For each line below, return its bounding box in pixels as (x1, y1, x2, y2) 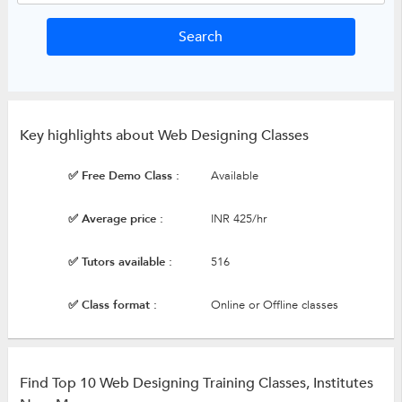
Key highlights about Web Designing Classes (19, 126, 309, 146)
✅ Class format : (67, 297, 157, 314)
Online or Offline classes (210, 297, 338, 314)
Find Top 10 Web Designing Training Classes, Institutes (19, 373, 373, 394)
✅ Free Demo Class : (67, 168, 179, 185)
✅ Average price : (67, 211, 163, 228)
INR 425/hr (210, 211, 267, 228)
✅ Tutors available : (67, 254, 172, 271)
